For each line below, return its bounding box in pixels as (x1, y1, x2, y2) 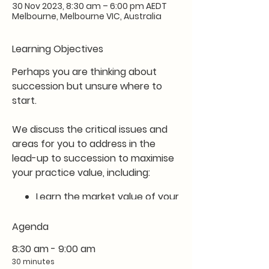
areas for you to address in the (12, 137, 156, 151)
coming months (36, 247, 109, 261)
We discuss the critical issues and (12, 122, 168, 136)
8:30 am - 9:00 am (12, 242, 95, 256)
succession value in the (36, 233, 145, 247)
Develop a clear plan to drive (36, 219, 168, 232)
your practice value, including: (12, 166, 150, 180)
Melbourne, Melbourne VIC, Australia (12, 10, 162, 22)
